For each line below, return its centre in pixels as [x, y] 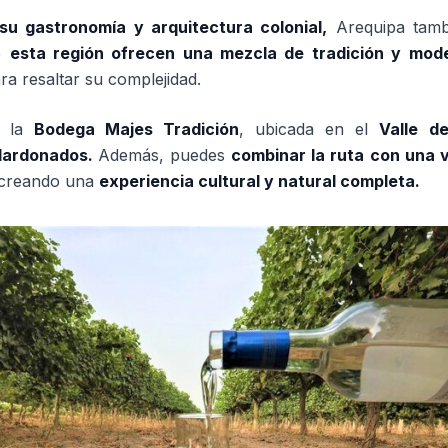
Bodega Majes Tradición [136, 129]
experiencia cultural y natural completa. [259, 181]
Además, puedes [164, 155]
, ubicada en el [309, 129]
